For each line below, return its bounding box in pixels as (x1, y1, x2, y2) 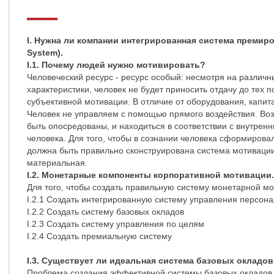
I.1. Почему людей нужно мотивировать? (27, 60, 206, 70)
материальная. (27, 158, 87, 168)
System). (27, 48, 63, 57)
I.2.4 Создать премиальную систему (27, 231, 172, 241)
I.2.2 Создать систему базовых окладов (27, 207, 184, 217)
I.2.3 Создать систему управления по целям (27, 219, 204, 229)
